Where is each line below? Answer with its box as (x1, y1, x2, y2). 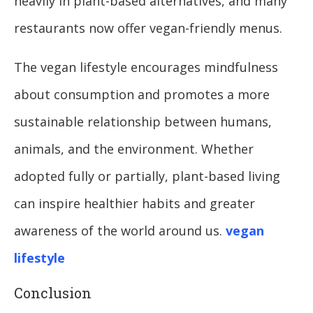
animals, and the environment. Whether (14, 140, 254, 158)
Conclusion (14, 284, 92, 303)
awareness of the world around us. (14, 222, 226, 240)
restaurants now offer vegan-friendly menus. (14, 20, 282, 37)
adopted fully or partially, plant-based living (14, 168, 280, 185)
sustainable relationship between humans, (14, 113, 272, 131)
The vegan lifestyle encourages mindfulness (14, 59, 278, 76)
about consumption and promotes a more (14, 86, 270, 103)
